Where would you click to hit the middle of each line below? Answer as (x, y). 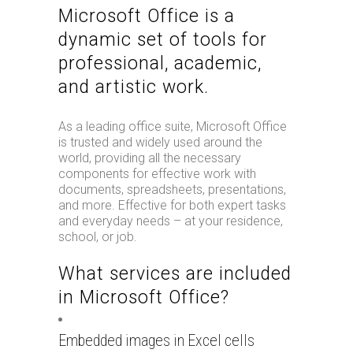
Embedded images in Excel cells (156, 340)
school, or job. (98, 237)
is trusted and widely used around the (160, 142)
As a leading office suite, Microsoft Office (173, 126)
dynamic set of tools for (163, 40)
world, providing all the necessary (150, 158)
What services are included (175, 274)
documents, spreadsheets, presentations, (172, 190)
